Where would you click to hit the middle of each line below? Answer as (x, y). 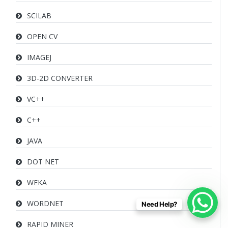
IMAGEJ (39, 57)
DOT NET (43, 162)
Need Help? (159, 204)
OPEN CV (42, 36)
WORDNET (45, 203)
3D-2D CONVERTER (60, 78)
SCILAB (39, 16)
